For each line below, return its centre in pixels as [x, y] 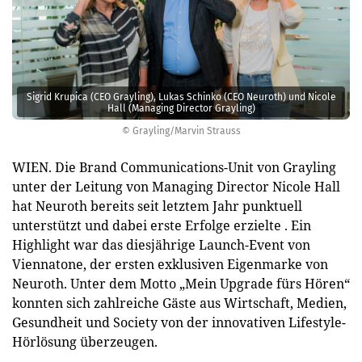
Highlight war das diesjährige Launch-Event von [161, 245]
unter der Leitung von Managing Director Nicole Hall [176, 187]
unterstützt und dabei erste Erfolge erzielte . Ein [162, 225]
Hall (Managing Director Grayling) [181, 108]
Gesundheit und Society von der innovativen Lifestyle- [179, 322]
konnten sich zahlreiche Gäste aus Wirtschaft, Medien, [179, 303]
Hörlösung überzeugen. [85, 342]
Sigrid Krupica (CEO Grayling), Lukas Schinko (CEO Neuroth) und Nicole [181, 97]
